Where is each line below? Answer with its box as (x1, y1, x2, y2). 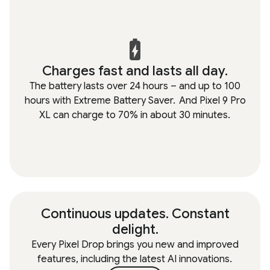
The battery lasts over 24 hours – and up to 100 (30, 80, 240, 92)
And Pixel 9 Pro (176, 95, 246, 107)
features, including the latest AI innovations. (37, 253, 232, 265)
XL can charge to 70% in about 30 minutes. (39, 109, 230, 121)
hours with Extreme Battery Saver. (24, 95, 175, 107)
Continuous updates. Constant (40, 206, 230, 222)
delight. (111, 221, 159, 237)
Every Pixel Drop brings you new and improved (31, 239, 239, 251)
